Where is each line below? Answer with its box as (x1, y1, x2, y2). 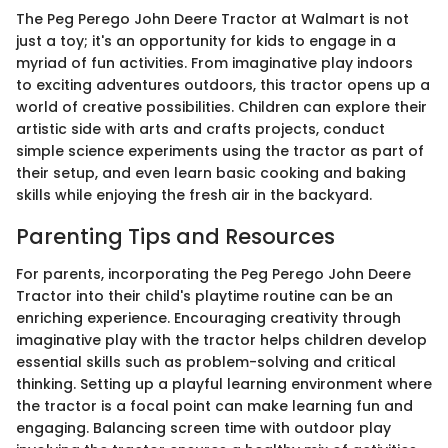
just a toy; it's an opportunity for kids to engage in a (16, 30, 396, 51)
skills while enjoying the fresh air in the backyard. (16, 184, 372, 205)
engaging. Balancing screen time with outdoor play (16, 418, 391, 438)
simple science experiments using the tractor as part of (16, 140, 424, 161)
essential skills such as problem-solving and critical (16, 352, 396, 372)
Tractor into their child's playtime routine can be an (16, 286, 393, 306)
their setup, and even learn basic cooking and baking (16, 162, 406, 183)
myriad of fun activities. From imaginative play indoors (16, 52, 413, 73)
